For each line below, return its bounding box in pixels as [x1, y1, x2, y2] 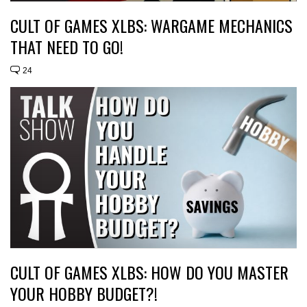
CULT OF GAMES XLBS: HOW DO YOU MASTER [10, 260, 288, 285]
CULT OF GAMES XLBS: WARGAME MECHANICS [10, 13, 293, 38]
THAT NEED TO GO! [10, 34, 123, 60]
